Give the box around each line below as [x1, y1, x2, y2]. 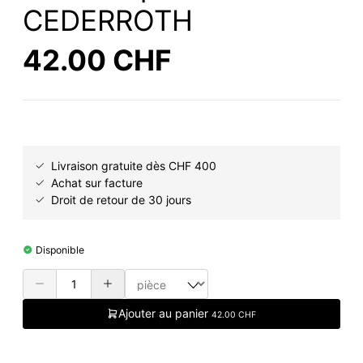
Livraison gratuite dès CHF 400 [51, 159, 216, 173]
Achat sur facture [51, 176, 143, 190]
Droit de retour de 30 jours [51, 193, 191, 207]
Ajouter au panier [118, 305, 211, 320]
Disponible [35, 244, 84, 257]
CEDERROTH [23, 3, 193, 38]
